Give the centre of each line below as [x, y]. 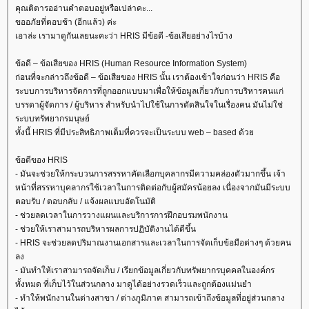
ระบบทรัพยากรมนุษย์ [52, 119]
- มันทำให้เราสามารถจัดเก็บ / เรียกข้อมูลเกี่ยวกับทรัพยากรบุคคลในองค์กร [145, 270]
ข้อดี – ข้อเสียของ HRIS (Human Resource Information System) [131, 63]
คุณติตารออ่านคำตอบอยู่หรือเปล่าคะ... [84, 8]
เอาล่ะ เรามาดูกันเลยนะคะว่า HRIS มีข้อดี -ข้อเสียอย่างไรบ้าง [124, 36]
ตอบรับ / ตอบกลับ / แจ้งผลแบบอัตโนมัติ [86, 201]
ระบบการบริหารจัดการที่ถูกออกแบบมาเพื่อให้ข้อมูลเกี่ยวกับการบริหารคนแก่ [149, 91]
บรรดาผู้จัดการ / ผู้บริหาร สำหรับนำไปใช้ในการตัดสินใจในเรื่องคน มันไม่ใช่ [149, 105]
